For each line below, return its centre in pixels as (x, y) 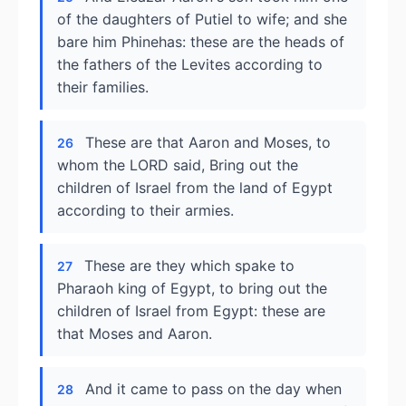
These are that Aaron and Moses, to (208, 142)
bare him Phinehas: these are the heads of (201, 42)
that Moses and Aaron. (135, 333)
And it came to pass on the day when (213, 389)
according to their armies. (145, 210)
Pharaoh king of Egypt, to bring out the (192, 288)
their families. (103, 87)
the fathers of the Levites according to (190, 64)
